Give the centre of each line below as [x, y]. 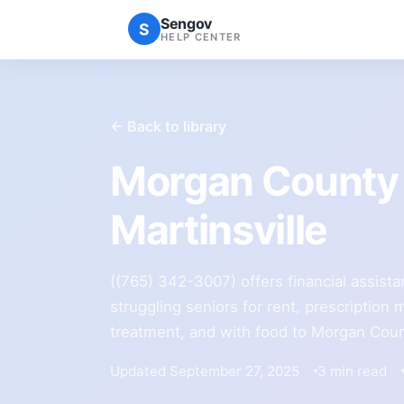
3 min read [352, 371]
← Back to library [168, 126]
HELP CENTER [201, 37]
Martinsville [219, 230]
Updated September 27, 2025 [205, 371]
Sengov [187, 23]
